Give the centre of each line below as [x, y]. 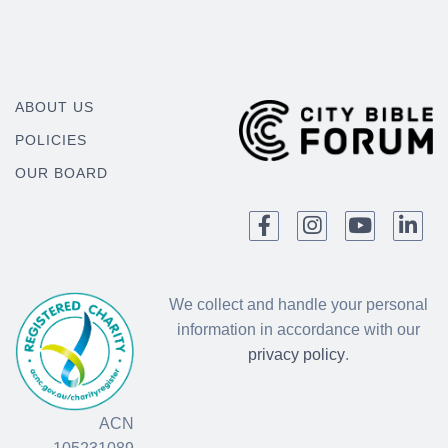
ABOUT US [54, 106]
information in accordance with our [299, 330]
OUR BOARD [61, 173]
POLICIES [51, 140]
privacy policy [297, 355]
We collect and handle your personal [299, 305]
